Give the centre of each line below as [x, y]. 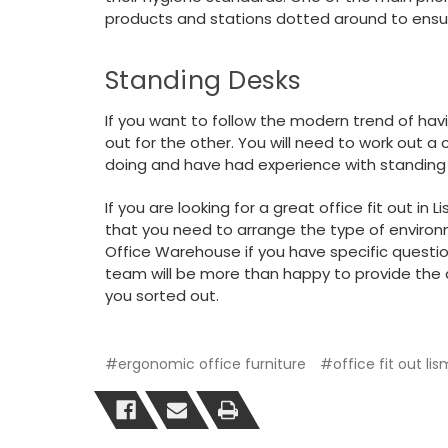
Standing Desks [203, 81]
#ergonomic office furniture [205, 364]
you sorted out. [162, 296]
